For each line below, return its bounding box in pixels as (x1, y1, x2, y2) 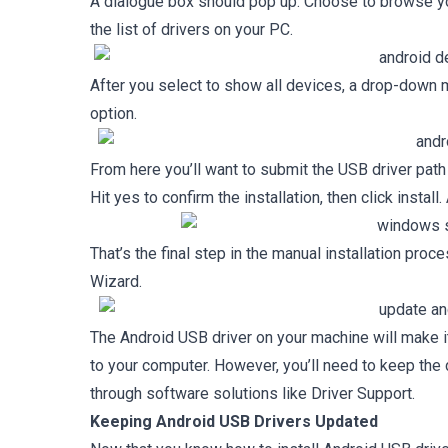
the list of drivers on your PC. (90, 20, 293, 39)
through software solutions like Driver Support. (90, 384, 415, 403)
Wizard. (90, 272, 142, 291)
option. (90, 104, 137, 123)
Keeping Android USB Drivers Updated (90, 412, 378, 431)
